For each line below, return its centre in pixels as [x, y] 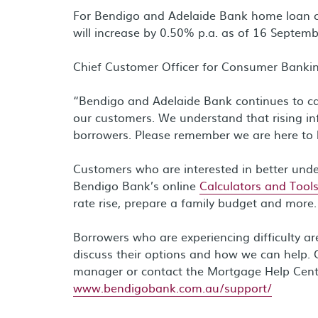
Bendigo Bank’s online [136, 185]
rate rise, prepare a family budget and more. [195, 202]
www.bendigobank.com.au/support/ [172, 287]
